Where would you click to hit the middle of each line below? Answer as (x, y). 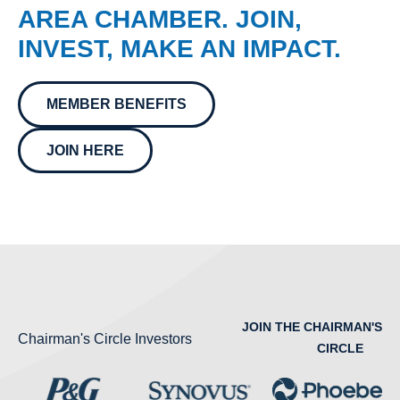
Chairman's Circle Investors (105, 339)
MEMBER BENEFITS (116, 104)
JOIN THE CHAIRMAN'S (312, 327)
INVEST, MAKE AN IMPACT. (179, 49)
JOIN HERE (85, 150)
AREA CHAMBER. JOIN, (160, 20)
